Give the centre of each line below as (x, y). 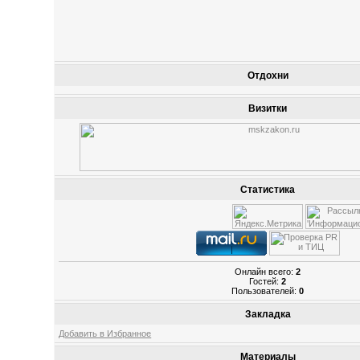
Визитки (268, 108)
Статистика (268, 190)
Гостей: (266, 281)
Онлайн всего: (266, 271)
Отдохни (268, 76)
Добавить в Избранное (105, 333)
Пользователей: (266, 290)
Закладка (268, 314)
